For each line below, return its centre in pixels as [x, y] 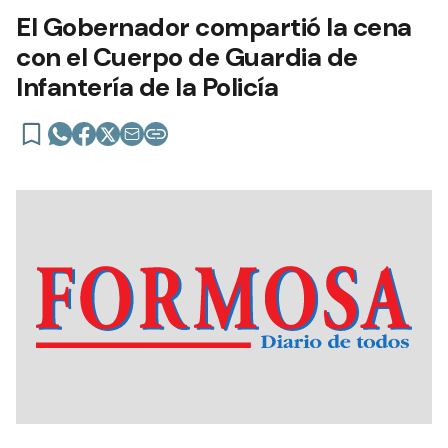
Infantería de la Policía [147, 87]
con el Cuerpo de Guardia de [187, 57]
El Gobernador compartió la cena [214, 27]
